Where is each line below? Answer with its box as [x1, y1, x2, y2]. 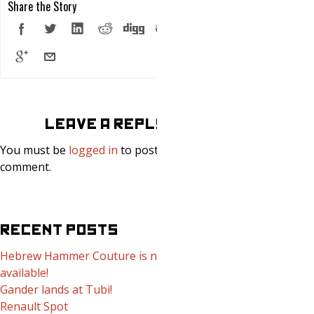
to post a [118, 142, 168, 158]
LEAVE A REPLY [44, 116, 166, 132]
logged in [69, 142, 118, 158]
